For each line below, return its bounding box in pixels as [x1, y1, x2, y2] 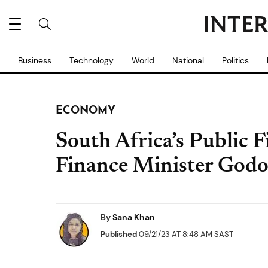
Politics [222, 55, 249, 66]
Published [100, 229, 137, 239]
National [172, 55, 204, 66]
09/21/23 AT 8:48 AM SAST [137, 229, 233, 239]
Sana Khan [112, 212, 155, 223]
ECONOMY [56, 105, 115, 117]
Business [18, 55, 51, 66]
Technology [69, 55, 114, 66]
